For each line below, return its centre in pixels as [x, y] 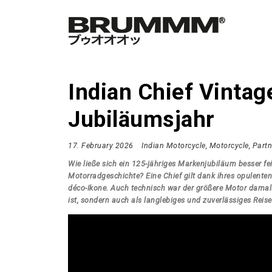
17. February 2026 [101, 145]
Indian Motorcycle [174, 145]
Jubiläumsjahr [141, 119]
